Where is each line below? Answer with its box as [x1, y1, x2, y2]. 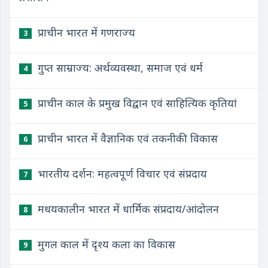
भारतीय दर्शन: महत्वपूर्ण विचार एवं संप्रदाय [35, 166, 207, 181]
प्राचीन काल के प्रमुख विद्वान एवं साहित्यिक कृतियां [35, 96, 237, 110]
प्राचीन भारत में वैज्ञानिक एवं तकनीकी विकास [35, 131, 218, 145]
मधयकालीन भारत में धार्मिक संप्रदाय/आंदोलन [35, 202, 219, 216]
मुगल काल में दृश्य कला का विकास [35, 237, 175, 251]
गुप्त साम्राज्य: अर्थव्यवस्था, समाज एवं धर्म [35, 60, 203, 75]
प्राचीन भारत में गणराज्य [35, 25, 135, 39]
